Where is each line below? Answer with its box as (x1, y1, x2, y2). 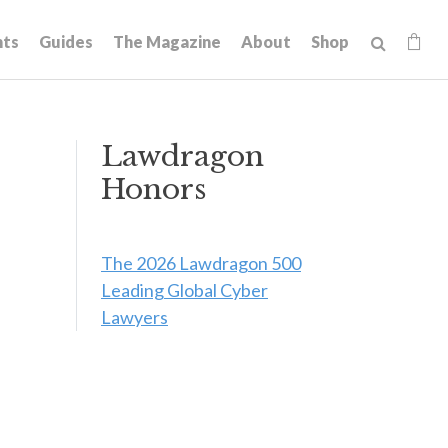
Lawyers (101, 306, 168, 328)
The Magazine (113, 32, 221, 51)
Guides (39, 32, 93, 51)
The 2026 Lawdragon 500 (101, 252, 301, 274)
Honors (101, 172, 206, 207)
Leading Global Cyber (101, 279, 268, 301)
